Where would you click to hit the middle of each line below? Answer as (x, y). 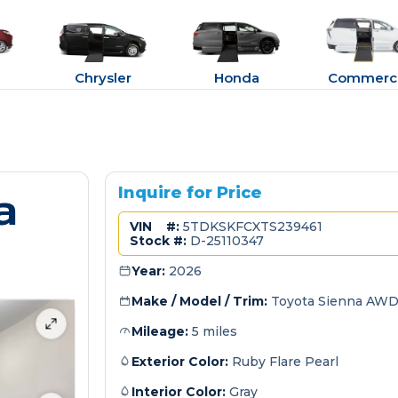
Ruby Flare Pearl (283, 362)
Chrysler (103, 78)
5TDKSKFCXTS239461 (251, 227)
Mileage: (159, 331)
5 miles (212, 331)
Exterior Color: (179, 362)
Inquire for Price (190, 193)
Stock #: (158, 241)
